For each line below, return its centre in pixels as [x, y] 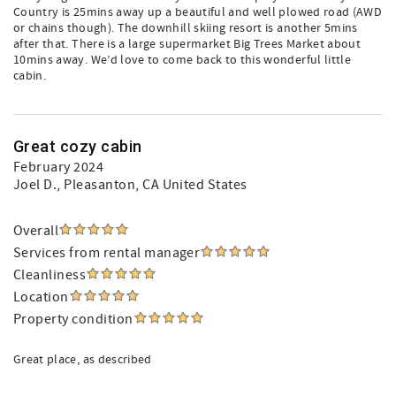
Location [41, 297]
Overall [36, 231]
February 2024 [59, 167]
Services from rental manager [107, 253]
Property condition [73, 319]
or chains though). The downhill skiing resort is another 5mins [186, 28]
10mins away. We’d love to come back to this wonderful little [183, 60]
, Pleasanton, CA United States [152, 185]
